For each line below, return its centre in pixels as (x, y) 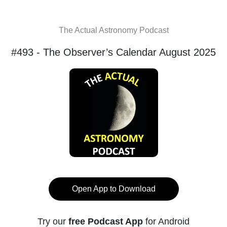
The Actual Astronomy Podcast (113, 30)
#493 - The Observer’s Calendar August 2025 (113, 52)
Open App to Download (113, 189)
